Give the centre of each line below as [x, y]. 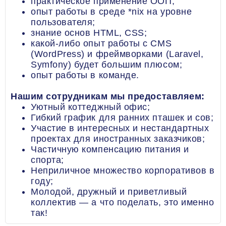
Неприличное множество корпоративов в [123, 171]
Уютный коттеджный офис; [91, 107]
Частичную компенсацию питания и [110, 149]
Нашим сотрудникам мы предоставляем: [108, 96]
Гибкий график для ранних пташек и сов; [122, 118]
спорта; [47, 160]
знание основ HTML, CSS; [89, 33]
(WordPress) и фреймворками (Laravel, [117, 54]
